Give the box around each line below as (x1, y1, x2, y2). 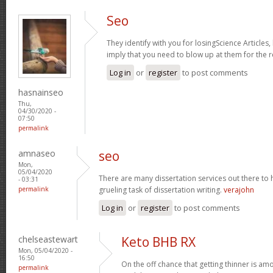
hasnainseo (18, 86, 63, 98)
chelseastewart (18, 233, 78, 245)
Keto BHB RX (121, 233, 196, 250)
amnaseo (18, 147, 55, 159)
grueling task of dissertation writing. (99, 184, 224, 195)
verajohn (224, 184, 254, 195)
